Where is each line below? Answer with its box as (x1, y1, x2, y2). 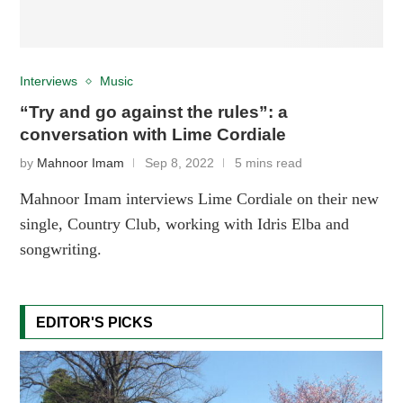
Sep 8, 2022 (145, 156, 215, 170)
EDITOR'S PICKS (36, 314, 154, 330)
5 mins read (235, 156, 303, 170)
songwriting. (20, 239, 103, 258)
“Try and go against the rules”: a (20, 102, 289, 121)
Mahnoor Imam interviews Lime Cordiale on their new (20, 189, 380, 208)
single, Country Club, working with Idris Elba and (20, 214, 350, 233)
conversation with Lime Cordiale (20, 124, 287, 144)
